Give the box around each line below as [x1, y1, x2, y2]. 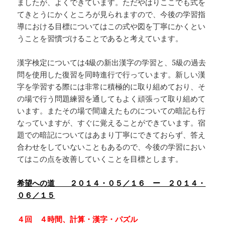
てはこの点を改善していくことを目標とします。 [17, 154, 183, 164]
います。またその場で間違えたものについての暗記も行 [17, 105, 206, 116]
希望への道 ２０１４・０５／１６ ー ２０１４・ [17, 178, 206, 188]
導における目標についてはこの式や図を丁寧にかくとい [17, 21, 206, 32]
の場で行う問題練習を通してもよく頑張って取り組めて [17, 93, 206, 104]
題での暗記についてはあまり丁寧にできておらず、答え [17, 130, 206, 140]
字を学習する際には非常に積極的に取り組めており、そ [17, 81, 206, 92]
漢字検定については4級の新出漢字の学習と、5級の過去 [17, 57, 206, 68]
